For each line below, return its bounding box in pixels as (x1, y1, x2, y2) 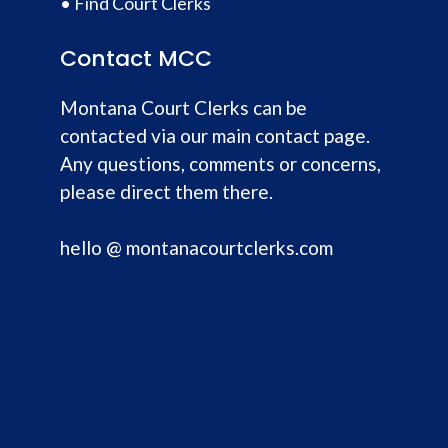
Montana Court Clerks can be (60, 95, 307, 119)
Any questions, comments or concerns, (60, 151, 381, 175)
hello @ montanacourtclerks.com (60, 236, 333, 259)
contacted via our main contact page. (60, 123, 370, 147)
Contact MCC (60, 42, 212, 74)
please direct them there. (60, 179, 273, 203)
